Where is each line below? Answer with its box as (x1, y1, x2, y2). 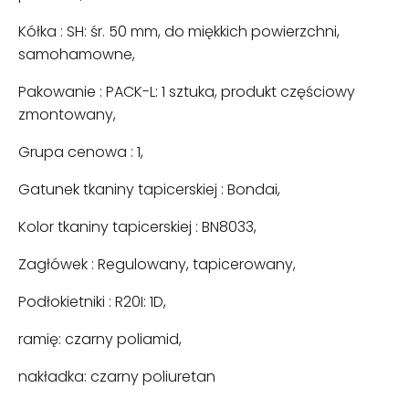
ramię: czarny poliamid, (18, 329, 182, 350)
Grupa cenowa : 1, (18, 142, 143, 163)
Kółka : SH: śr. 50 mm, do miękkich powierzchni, (18, 21, 340, 42)
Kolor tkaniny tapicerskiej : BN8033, (18, 216, 257, 237)
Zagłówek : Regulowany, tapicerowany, (18, 254, 296, 275)
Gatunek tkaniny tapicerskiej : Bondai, (18, 179, 280, 200)
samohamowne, (18, 44, 135, 65)
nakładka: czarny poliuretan (18, 366, 215, 387)
